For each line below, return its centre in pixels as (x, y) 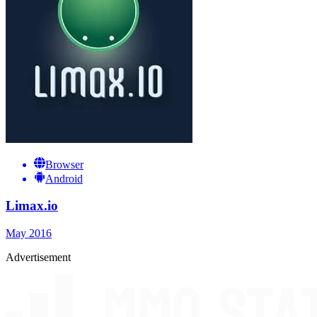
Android (64, 178)
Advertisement (38, 258)
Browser (64, 164)
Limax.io (32, 206)
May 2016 (29, 234)
